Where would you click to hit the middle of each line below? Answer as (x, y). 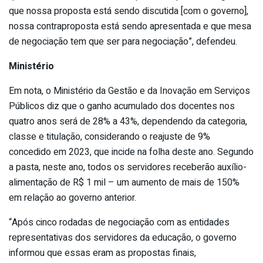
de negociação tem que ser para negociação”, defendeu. (123, 41)
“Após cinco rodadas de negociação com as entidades (119, 222)
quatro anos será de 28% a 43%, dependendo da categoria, (128, 121)
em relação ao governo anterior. (73, 198)
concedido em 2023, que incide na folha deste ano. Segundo (131, 152)
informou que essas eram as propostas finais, (102, 253)
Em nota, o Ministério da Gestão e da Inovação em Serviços (129, 91)
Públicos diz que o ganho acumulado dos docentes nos (122, 106)
